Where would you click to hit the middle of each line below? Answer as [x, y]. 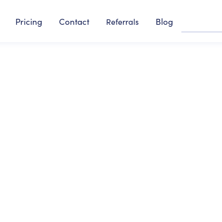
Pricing [29, 21]
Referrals [122, 21]
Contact [74, 21]
